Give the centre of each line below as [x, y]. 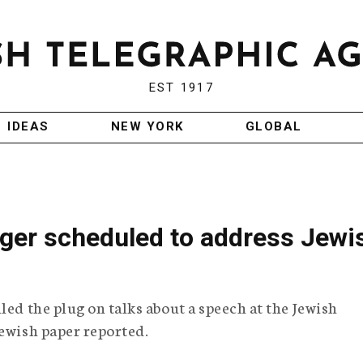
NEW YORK [147, 127]
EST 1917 [181, 88]
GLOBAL [273, 127]
